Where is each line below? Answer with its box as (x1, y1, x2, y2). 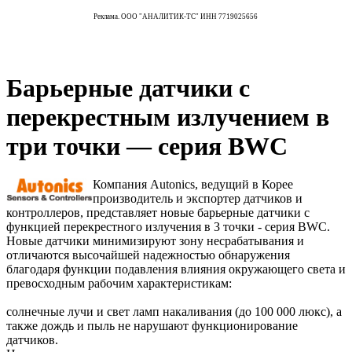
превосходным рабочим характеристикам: (6, 277, 232, 291)
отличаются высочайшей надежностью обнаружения (6, 248, 290, 262)
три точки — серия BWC (6, 131, 288, 160)
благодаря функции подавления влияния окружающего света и (6, 262, 346, 277)
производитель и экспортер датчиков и (93, 192, 302, 206)
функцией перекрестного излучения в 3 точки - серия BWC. (6, 220, 330, 234)
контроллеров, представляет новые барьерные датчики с (6, 206, 310, 220)
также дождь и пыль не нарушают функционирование (6, 319, 298, 333)
